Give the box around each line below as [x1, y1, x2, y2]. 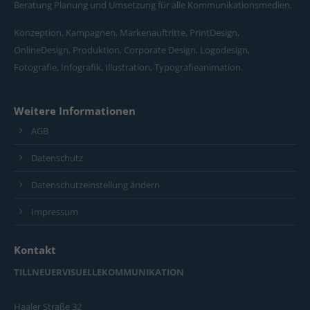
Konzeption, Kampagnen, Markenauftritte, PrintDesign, [14, 26, 239, 39]
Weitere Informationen [14, 104, 136, 118]
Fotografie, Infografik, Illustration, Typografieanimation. [14, 61, 243, 73]
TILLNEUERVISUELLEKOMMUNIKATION [14, 266, 184, 278]
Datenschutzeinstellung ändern [31, 179, 160, 191]
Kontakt [14, 243, 56, 257]
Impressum [31, 206, 78, 218]
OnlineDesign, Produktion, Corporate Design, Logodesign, [14, 44, 250, 56]
